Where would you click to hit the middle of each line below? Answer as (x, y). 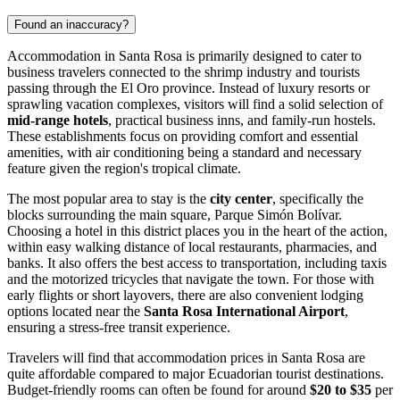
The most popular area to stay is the (108, 199)
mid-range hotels (58, 121)
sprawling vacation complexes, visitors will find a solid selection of (195, 104)
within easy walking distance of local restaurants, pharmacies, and (192, 247)
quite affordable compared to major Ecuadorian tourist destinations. (196, 374)
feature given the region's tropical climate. (124, 169)
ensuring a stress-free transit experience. (119, 328)
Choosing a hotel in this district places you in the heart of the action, (197, 231)
